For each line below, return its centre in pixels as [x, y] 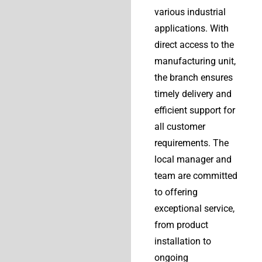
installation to [183, 242]
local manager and [193, 160]
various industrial [190, 12]
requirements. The [192, 143]
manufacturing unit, [195, 61]
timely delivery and [193, 94]
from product [181, 225]
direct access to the [194, 45]
